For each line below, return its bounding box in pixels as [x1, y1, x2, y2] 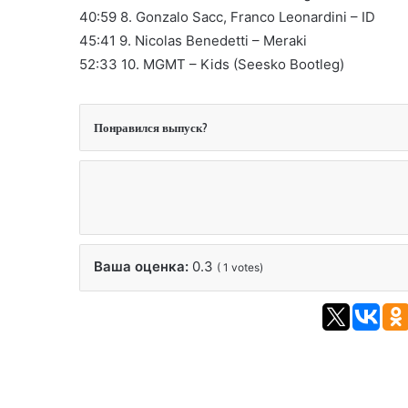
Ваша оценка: [94, 258, 192, 275]
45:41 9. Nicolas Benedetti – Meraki [79, 32, 307, 49]
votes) [229, 260, 263, 274]
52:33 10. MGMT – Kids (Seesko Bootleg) [79, 56, 344, 73]
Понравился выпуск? [94, 120, 208, 135]
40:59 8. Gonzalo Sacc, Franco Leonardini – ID [79, 8, 375, 25]
